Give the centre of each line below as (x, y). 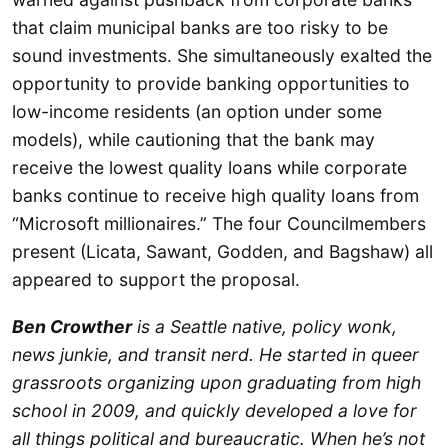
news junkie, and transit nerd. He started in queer (215, 355)
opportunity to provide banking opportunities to (211, 83)
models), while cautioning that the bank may (193, 139)
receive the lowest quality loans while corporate (209, 167)
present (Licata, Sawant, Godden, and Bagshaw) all (222, 251)
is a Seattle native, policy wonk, (264, 327)
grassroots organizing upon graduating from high (216, 383)
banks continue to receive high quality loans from (215, 195)
